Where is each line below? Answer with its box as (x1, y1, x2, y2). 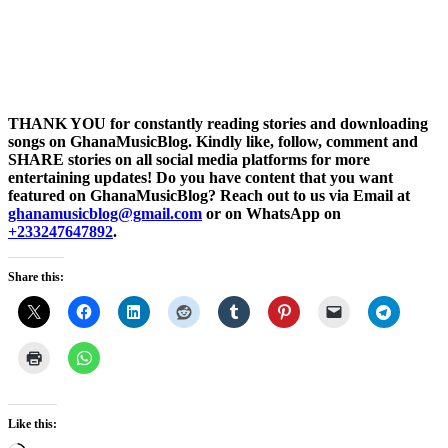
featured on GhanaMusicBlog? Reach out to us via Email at (8, 187, 410, 205)
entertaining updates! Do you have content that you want (8, 169, 393, 187)
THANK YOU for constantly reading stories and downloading (8, 115, 428, 133)
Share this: (8, 270, 64, 285)
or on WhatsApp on (202, 205, 341, 223)
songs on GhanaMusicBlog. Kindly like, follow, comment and (8, 133, 418, 151)
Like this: (8, 417, 57, 432)
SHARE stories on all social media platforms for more (8, 151, 370, 169)
